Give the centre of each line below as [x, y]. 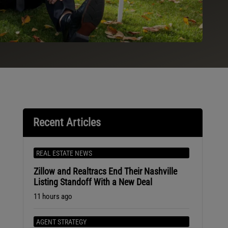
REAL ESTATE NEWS [64, 153]
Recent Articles [67, 123]
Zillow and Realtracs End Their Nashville [105, 172]
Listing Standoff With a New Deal [93, 182]
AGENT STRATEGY [61, 222]
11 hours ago [53, 197]
